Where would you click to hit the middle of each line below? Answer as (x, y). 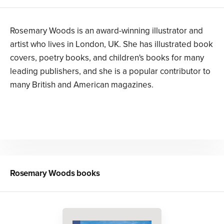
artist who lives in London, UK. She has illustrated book (111, 44)
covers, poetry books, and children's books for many (107, 58)
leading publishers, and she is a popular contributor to (110, 71)
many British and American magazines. (82, 85)
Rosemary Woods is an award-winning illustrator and (106, 31)
